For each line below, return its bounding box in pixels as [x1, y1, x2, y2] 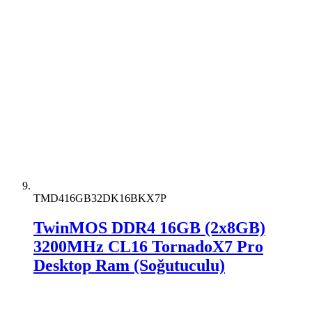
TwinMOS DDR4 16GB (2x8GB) [33, 219, 265, 237]
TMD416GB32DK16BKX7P [33, 192, 166, 205]
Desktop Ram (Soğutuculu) [33, 256, 225, 275]
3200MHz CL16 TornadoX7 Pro [33, 237, 263, 256]
